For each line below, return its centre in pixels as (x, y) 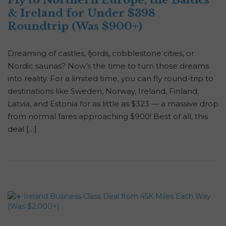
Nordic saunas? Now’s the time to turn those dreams (108, 66)
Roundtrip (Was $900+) (75, 26)
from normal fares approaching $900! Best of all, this (108, 117)
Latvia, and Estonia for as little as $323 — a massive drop (113, 104)
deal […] (22, 129)
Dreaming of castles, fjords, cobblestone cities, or (101, 53)
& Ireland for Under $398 (81, 13)
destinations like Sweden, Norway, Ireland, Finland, (103, 91)
